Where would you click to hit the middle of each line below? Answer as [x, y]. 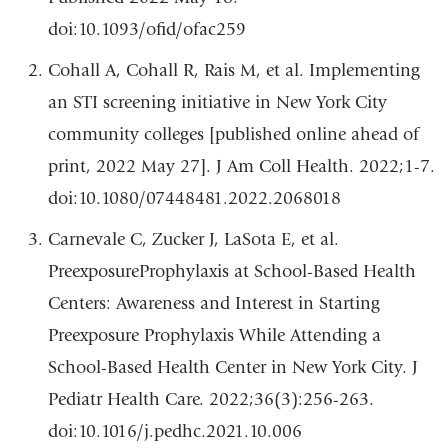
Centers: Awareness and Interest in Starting [213, 304]
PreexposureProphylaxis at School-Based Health [231, 272]
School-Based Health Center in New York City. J [232, 368]
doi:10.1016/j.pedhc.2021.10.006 [174, 432]
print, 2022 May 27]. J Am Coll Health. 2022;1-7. [241, 167]
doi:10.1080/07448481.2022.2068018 [194, 199]
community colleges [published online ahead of [233, 135]
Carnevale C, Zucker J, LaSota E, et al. [193, 240]
